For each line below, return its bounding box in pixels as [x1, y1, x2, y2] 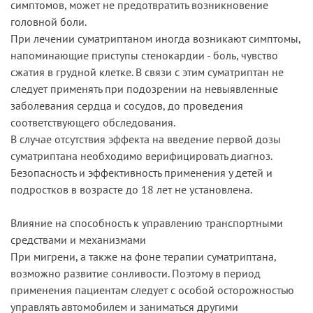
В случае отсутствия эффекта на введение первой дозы [10, 131, 281, 146]
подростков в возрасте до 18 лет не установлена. [10, 182, 252, 196]
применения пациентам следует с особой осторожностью [10, 282, 294, 297]
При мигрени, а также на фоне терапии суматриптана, [10, 249, 276, 263]
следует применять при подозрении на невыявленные [10, 81, 278, 96]
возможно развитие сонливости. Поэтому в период [10, 265, 261, 280]
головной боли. [10, 14, 87, 29]
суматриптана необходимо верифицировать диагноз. [10, 148, 272, 163]
